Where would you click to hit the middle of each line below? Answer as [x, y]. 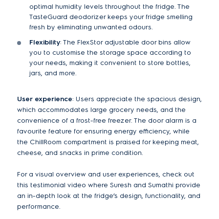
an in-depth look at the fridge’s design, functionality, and [109, 196]
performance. [39, 207]
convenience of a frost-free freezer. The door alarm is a [107, 120]
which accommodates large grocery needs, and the [101, 110]
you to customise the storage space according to [110, 53]
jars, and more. [53, 73]
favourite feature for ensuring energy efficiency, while [103, 131]
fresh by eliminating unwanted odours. [91, 27]
